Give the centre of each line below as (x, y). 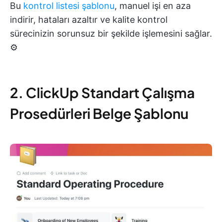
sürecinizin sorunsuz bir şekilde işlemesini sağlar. (111, 34)
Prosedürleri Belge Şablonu (99, 113)
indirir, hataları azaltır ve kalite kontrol (89, 20)
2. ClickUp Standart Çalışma (102, 93)
